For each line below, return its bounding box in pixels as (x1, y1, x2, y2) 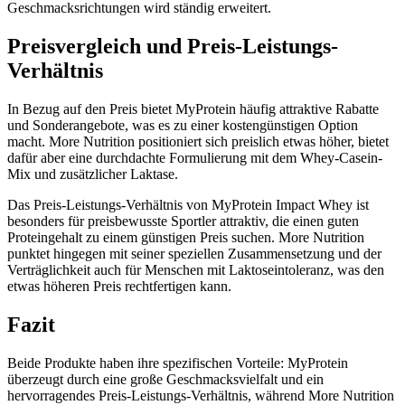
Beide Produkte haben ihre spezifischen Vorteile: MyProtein (7, 355, 348, 371)
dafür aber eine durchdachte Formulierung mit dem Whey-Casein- (7, 150, 382, 166)
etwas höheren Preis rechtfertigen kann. (7, 278, 231, 295)
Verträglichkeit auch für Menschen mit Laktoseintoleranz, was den (7, 262, 384, 278)
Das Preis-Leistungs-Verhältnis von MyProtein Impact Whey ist (7, 197, 369, 213)
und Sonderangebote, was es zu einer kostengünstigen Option (7, 118, 358, 134)
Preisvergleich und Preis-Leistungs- (7, 34, 338, 59)
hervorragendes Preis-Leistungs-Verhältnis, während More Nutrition (7, 388, 394, 403)
